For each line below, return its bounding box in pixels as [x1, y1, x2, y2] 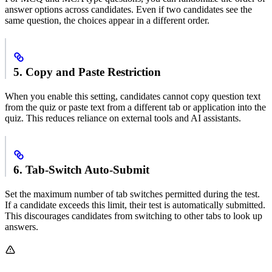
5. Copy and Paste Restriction [13, 65, 161, 78]
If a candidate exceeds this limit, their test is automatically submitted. [5, 199, 265, 210]
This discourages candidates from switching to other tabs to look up [5, 210, 262, 221]
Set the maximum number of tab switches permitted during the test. [5, 188, 260, 199]
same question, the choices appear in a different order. [5, 15, 209, 25]
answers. [5, 221, 38, 232]
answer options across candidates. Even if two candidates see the [5, 4, 252, 15]
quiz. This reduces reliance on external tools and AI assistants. [5, 112, 241, 123]
